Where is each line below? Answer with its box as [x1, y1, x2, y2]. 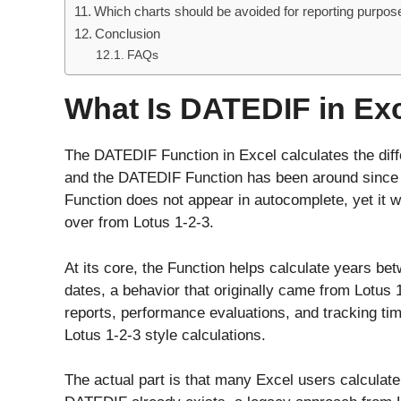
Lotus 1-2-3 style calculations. [64, 326, 266, 344]
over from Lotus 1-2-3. [64, 214, 214, 232]
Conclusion [95, 26, 161, 42]
